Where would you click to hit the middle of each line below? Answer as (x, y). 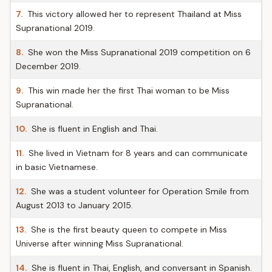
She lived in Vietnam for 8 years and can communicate (137, 153)
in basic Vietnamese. (57, 167)
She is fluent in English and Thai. (93, 129)
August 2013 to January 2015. (74, 205)
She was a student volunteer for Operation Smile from (139, 191)
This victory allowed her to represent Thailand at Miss (133, 14)
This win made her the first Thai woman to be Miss (127, 90)
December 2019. (48, 66)
